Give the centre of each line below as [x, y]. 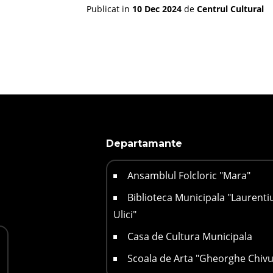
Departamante [144, 144]
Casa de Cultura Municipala [190, 237]
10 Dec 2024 [157, 9]
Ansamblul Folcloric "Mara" [189, 176]
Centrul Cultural [230, 9]
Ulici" [125, 215]
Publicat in [109, 9]
